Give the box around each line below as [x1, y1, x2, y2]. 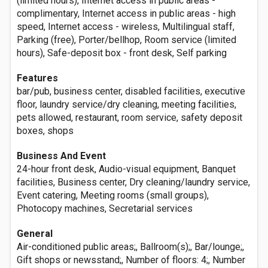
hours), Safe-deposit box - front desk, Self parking [17, 47, 227, 59]
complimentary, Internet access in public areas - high [17, 8, 236, 19]
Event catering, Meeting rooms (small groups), [17, 190, 209, 201]
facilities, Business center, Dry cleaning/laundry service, [17, 176, 250, 188]
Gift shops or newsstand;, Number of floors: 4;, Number [17, 254, 245, 266]
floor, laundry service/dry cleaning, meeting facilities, [17, 99, 236, 110]
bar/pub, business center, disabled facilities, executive [17, 86, 245, 97]
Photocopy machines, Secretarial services [17, 203, 193, 214]
